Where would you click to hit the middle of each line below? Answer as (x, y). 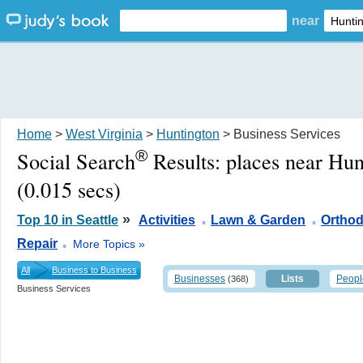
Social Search (76, 160)
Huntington (188, 134)
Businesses (200, 278)
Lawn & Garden (258, 219)
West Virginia (104, 134)
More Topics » (109, 243)
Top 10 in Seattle (68, 219)
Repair (37, 243)
